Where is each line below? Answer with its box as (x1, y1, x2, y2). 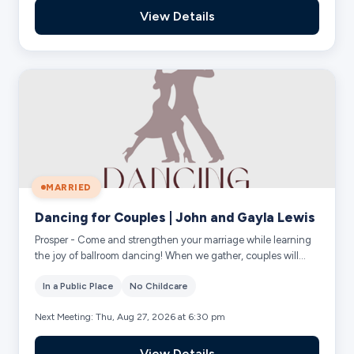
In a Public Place (43, 280, 115, 292)
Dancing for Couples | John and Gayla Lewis (35, 209, 316, 225)
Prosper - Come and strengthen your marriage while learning (35, 233, 312, 246)
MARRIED (46, 181, 92, 193)
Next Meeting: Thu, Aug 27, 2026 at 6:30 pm (35, 311, 226, 322)
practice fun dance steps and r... (35, 265, 182, 277)
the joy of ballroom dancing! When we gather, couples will (35, 249, 299, 262)
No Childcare (130, 280, 189, 292)
